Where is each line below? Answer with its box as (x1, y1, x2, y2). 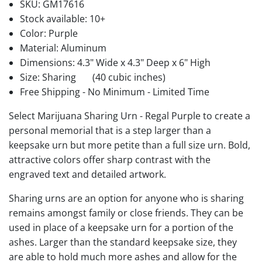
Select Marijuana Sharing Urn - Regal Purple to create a (9, 109, 250, 122)
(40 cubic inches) (90, 70, 166, 84)
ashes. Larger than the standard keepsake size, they (9, 235, 237, 249)
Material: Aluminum (20, 41, 107, 54)
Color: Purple (20, 26, 78, 40)
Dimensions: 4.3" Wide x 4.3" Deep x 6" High (20, 56, 211, 69)
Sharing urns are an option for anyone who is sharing (9, 191, 244, 205)
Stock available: (20, 12, 90, 25)
